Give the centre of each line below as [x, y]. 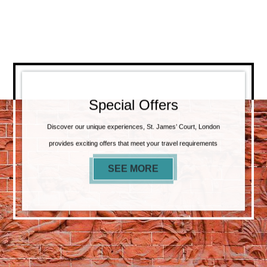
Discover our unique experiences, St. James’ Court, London [133, 126]
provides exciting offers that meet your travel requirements [133, 143]
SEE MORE [133, 168]
